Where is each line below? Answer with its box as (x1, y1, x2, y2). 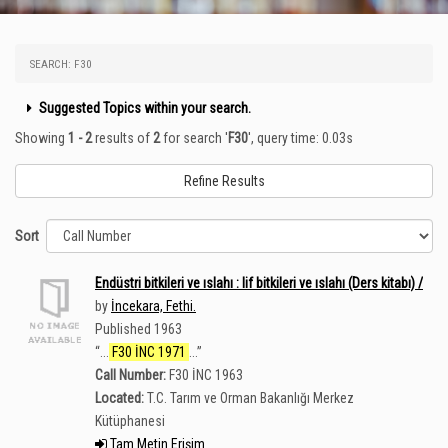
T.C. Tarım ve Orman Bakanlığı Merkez (147, 390, 354, 406)
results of (92, 130, 153, 146)
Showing (15, 130, 68, 146)
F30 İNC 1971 (111, 344, 186, 360)
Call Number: (95, 367, 166, 383)
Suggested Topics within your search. (36, 100, 251, 116)
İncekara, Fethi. (111, 298, 196, 314)
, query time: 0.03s (251, 130, 353, 146)
